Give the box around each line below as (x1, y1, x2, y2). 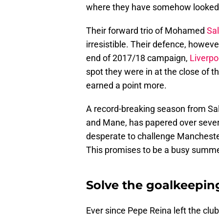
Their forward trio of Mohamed (86, 25, 207, 36)
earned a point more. (86, 80, 167, 91)
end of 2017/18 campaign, (86, 53, 190, 64)
